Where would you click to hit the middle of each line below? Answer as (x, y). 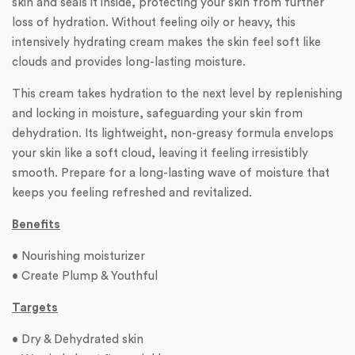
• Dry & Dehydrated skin (78, 339)
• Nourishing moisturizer (78, 256)
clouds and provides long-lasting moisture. (129, 62)
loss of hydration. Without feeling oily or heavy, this (154, 22)
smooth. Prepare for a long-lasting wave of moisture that (171, 173)
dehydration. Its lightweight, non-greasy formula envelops (173, 133)
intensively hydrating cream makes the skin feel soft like (166, 42)
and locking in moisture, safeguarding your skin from (157, 113)
